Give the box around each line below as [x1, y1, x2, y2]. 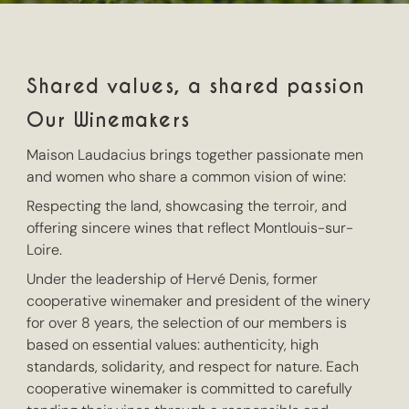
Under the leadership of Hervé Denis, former [26, 268, 319, 288]
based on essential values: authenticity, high [26, 334, 320, 354]
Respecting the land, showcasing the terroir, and [26, 195, 348, 215]
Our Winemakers [26, 107, 190, 132]
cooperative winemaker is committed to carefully [26, 378, 353, 398]
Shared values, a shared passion [26, 73, 365, 99]
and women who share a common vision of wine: [26, 166, 347, 186]
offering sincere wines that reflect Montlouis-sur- [26, 217, 354, 237]
